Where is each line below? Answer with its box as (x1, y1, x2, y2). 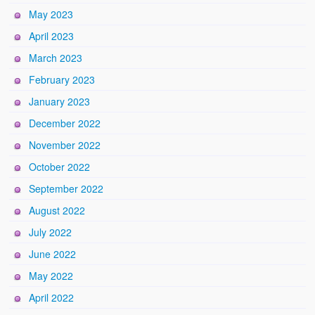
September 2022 (29, 181, 104, 195)
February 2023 (29, 72, 96, 86)
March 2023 (29, 50, 83, 65)
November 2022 (29, 137, 101, 152)
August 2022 (29, 202, 86, 217)
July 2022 (29, 224, 72, 239)
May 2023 (29, 6, 74, 21)
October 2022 (29, 159, 91, 174)
